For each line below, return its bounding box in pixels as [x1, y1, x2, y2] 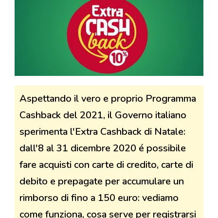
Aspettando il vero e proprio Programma [19, 91, 196, 105]
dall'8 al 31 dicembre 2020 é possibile [19, 141, 186, 155]
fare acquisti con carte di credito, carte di [19, 158, 193, 171]
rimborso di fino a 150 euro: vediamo [19, 191, 179, 204]
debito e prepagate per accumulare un [19, 174, 184, 188]
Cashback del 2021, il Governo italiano [19, 108, 186, 122]
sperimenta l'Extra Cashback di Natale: [19, 125, 185, 138]
